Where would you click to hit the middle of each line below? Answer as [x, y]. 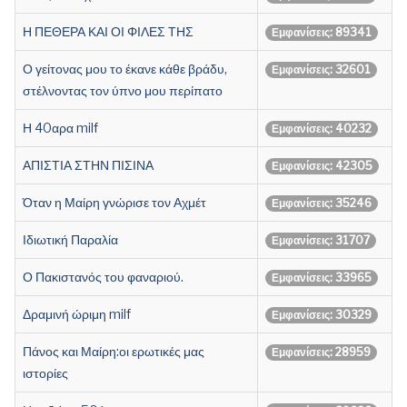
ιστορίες [45, 372]
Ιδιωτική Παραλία [70, 239]
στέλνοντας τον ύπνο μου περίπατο [123, 90]
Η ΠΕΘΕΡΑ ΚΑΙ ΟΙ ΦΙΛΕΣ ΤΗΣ [108, 31]
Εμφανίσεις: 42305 [322, 165]
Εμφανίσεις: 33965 [322, 277]
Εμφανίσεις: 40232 [322, 128]
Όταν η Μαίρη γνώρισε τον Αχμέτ [114, 202]
